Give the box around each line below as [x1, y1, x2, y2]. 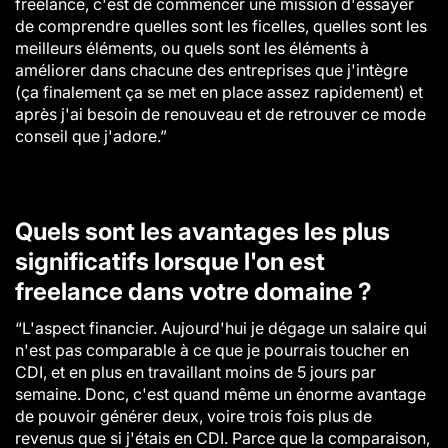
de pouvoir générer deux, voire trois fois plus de [15, 406, 372, 426]
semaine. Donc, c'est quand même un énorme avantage [15, 384, 426, 404]
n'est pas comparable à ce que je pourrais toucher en [15, 340, 409, 360]
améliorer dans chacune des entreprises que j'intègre [15, 60, 408, 80]
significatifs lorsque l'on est [15, 247, 325, 276]
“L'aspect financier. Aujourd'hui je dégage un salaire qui [15, 318, 427, 338]
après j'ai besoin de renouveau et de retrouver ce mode [15, 104, 426, 124]
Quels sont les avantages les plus [15, 217, 390, 246]
